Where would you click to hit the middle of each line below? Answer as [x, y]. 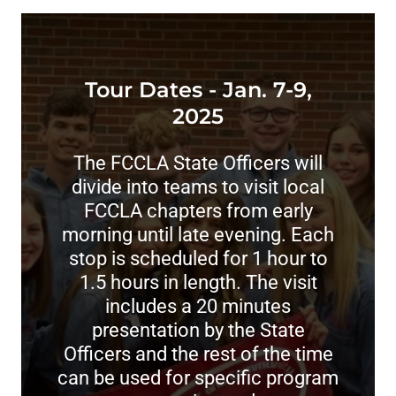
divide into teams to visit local [198, 187]
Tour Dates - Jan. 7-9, [198, 90]
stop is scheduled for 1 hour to [198, 259]
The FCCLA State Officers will [198, 163]
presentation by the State [198, 330]
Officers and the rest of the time [198, 354]
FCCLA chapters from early [198, 211]
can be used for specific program [198, 378]
